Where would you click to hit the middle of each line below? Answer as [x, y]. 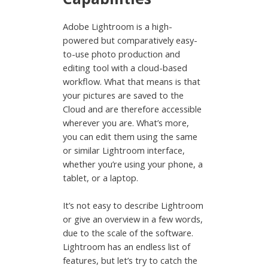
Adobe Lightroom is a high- [118, 27]
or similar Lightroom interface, [124, 150]
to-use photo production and [122, 54]
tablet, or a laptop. [101, 178]
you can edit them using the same [130, 137]
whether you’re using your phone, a [133, 164]
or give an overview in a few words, [133, 219]
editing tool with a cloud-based [125, 68]
